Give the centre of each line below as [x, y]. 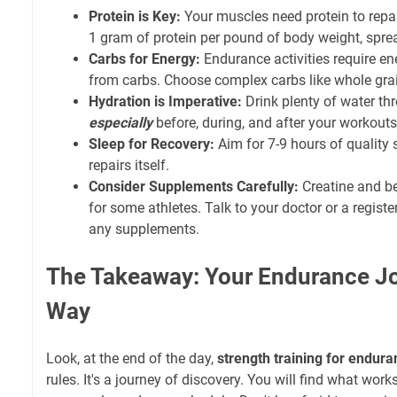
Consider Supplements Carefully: [194, 186]
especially [121, 122]
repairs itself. [129, 165]
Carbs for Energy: [144, 58]
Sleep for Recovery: [152, 144]
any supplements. [144, 229]
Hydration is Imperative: [165, 101]
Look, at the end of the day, [132, 358]
